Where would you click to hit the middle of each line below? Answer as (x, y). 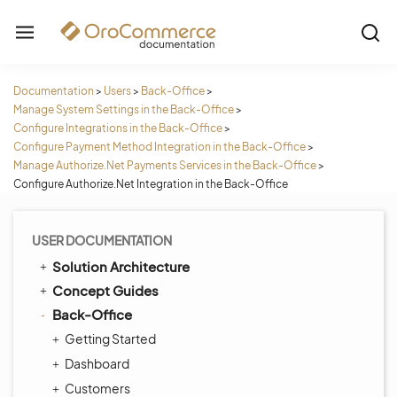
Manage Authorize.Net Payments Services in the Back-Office (165, 165)
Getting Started (110, 339)
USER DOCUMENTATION (102, 240)
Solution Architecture (121, 266)
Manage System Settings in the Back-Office (124, 109)
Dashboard (97, 363)
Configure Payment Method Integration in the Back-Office (160, 147)
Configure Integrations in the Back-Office (118, 128)
